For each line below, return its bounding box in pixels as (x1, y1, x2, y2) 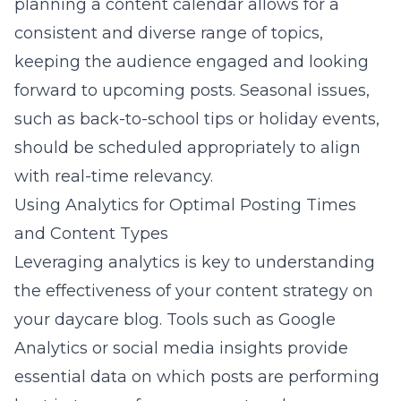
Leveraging (14, 252, 108, 272)
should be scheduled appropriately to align (14, 138, 361, 158)
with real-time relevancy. (14, 166, 213, 186)
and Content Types (14, 224, 168, 243)
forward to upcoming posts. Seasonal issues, (14, 81, 370, 100)
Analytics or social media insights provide (14, 338, 348, 358)
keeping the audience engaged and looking (14, 52, 369, 72)
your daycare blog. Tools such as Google (14, 310, 336, 329)
